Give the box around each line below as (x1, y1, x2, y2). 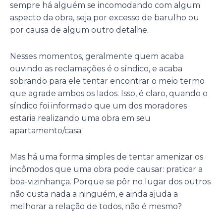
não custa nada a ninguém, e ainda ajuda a (10, 189, 178, 199)
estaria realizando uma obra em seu (10, 113, 151, 123)
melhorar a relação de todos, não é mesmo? (10, 201, 182, 211)
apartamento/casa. (10, 125, 83, 135)
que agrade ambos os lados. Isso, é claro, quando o (10, 88, 208, 98)
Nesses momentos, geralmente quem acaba (10, 51, 184, 61)
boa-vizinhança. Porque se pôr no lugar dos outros (10, 176, 211, 186)
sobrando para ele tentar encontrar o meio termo (10, 76, 205, 86)
